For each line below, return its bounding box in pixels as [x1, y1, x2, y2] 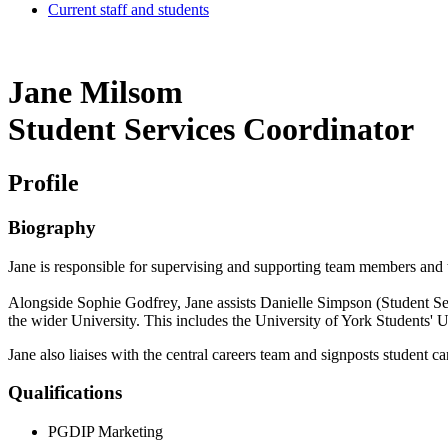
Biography [8, 216, 96, 238]
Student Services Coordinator [8, 111, 414, 148]
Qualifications [8, 382, 122, 404]
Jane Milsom [8, 74, 183, 111]
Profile [8, 169, 79, 196]
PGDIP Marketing [48, 422, 163, 440]
